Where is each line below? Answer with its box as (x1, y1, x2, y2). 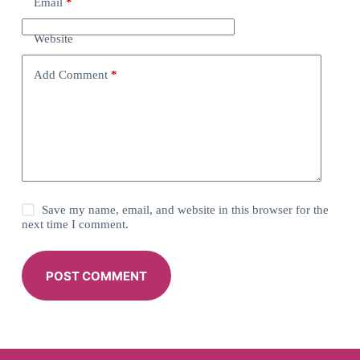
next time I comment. (21, 218, 129, 231)
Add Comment (33, 67, 108, 81)
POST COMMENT (45, 268, 147, 284)
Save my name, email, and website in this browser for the (42, 203, 329, 217)
